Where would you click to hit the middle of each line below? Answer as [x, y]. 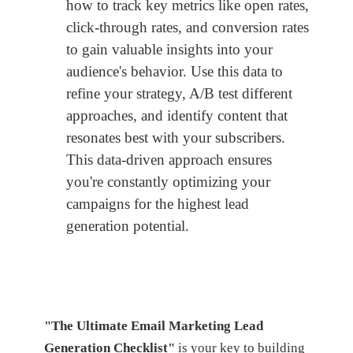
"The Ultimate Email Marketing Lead [153, 326]
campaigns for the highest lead [158, 204]
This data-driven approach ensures [169, 160]
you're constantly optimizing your [168, 182]
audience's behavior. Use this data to [175, 72]
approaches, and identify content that [177, 116]
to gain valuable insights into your [169, 50]
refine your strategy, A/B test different [179, 94]
